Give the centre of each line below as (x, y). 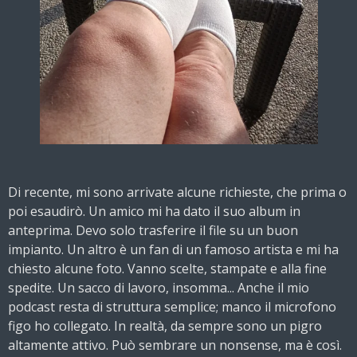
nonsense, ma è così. (280, 345)
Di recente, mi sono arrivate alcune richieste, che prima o (177, 192)
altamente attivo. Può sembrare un (114, 345)
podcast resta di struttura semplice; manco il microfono (172, 306)
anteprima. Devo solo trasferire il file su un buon (153, 230)
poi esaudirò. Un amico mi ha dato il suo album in (154, 211)
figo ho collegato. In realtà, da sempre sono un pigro (165, 326)
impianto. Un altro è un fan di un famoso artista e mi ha (173, 249)
